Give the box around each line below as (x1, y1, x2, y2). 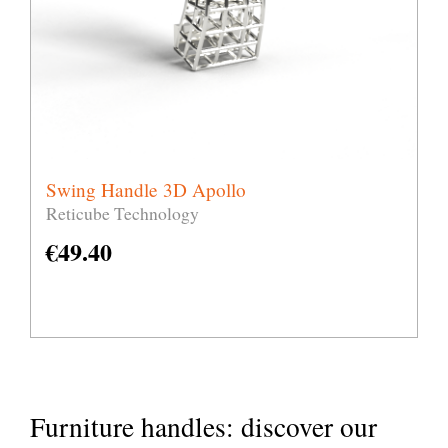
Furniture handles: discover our (30, 408, 377, 446)
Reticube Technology (46, 201, 199, 226)
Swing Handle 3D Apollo (46, 177, 246, 203)
